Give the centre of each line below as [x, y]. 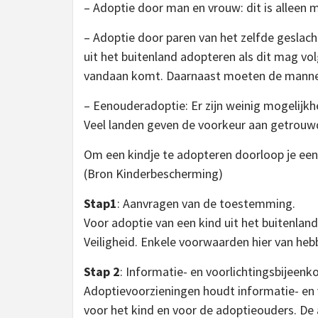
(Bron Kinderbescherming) [153, 174]
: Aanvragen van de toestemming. [206, 203]
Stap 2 [102, 272]
